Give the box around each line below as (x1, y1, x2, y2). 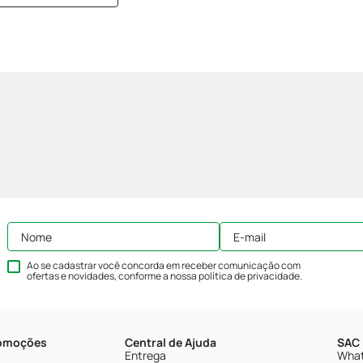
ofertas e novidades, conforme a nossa (27, 269, 199, 283)
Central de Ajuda (125, 335, 217, 350)
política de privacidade (199, 269, 300, 283)
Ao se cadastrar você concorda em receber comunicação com (27, 258, 301, 272)
